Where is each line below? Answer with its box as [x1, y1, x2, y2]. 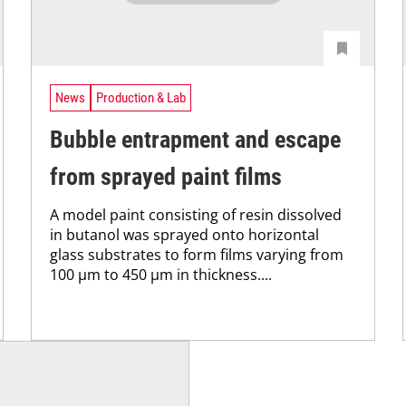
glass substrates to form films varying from [50, 245, 343, 266]
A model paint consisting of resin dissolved [50, 205, 342, 226]
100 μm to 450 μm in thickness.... [50, 265, 272, 285]
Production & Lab [96, 89, 186, 106]
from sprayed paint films [50, 163, 282, 191]
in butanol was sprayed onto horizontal [50, 225, 319, 246]
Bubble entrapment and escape [50, 126, 341, 154]
